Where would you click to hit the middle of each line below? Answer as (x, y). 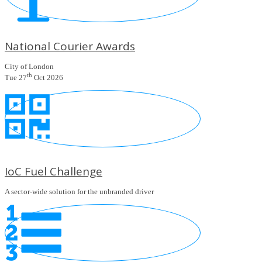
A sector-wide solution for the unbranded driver (79, 192)
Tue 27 (16, 78)
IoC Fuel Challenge (54, 172)
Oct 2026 (48, 78)
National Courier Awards (70, 46)
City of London (29, 66)
